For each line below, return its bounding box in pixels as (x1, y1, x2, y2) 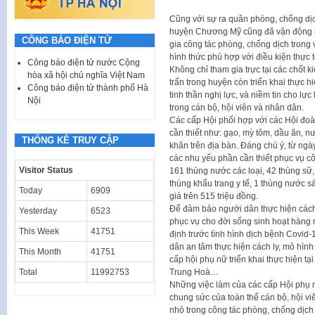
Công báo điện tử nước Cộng (27, 57, 140, 67)
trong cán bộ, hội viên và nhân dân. (169, 103, 304, 113)
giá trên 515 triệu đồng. (169, 191, 258, 202)
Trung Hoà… (169, 267, 219, 278)
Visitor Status (19, 165, 73, 175)
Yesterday (19, 205, 57, 216)
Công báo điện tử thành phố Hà (27, 82, 148, 93)
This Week (19, 226, 59, 236)
